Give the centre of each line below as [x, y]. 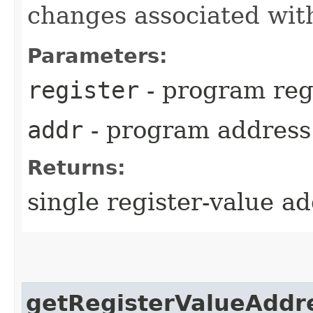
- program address [197, 130]
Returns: [77, 167]
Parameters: [97, 56]
